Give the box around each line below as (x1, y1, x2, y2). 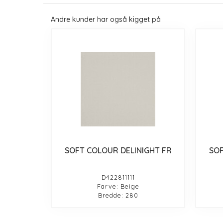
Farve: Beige (97, 182, 139, 190)
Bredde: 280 (98, 191, 138, 199)
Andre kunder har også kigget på (51, 14, 161, 24)
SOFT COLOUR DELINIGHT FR (64, 145, 172, 155)
